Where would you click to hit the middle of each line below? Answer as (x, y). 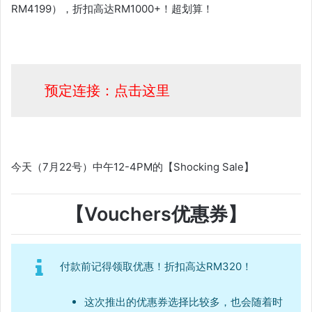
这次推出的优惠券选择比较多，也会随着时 (184, 302)
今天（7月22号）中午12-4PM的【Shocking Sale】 (133, 166)
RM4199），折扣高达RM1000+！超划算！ (112, 9)
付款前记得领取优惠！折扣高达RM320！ (156, 266)
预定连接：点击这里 (107, 91)
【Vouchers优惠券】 (156, 214)
